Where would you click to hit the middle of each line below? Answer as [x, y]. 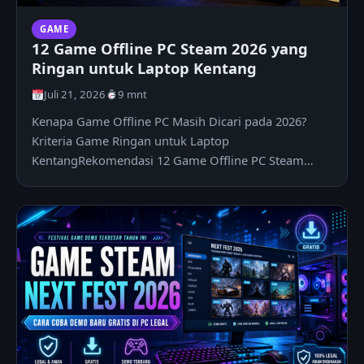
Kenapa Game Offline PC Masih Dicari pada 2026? [169, 121]
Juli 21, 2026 [74, 95]
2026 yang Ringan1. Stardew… [115, 180]
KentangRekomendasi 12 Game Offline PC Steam [168, 160]
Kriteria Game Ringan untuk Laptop [130, 141]
